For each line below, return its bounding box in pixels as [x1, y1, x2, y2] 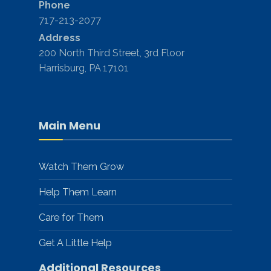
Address [39, 32, 80, 44]
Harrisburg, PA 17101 [39, 62, 129, 74]
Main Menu [39, 118, 100, 133]
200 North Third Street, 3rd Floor [39, 47, 184, 59]
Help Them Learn [39, 186, 117, 198]
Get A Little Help [39, 237, 112, 249]
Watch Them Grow [39, 161, 124, 172]
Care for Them [39, 212, 103, 223]
